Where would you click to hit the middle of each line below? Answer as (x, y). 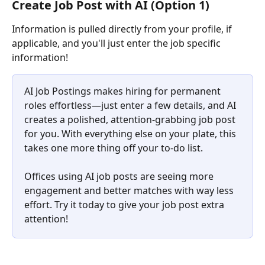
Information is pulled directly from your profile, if (123, 29)
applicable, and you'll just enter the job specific (117, 43)
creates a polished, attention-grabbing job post (131, 119)
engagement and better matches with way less (130, 191)
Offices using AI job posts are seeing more (120, 177)
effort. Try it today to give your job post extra (125, 205)
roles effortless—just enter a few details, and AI (131, 105)
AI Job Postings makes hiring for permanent (124, 91)
